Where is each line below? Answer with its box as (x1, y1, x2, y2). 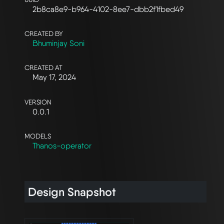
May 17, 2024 (32, 72, 76, 82)
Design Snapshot (28, 184, 116, 199)
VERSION (24, 97, 51, 106)
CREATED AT (24, 63, 62, 72)
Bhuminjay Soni (32, 38, 84, 48)
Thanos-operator (32, 141, 91, 151)
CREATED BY (24, 29, 63, 37)
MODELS (24, 132, 51, 140)
